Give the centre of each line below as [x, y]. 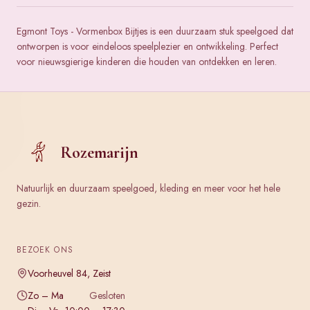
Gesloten [107, 295]
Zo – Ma [46, 295]
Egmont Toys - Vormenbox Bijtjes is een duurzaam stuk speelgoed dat [155, 31]
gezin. [29, 203]
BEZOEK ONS [45, 250]
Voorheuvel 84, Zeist [69, 273]
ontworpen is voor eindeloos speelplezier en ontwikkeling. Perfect [147, 46]
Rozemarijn [100, 153]
